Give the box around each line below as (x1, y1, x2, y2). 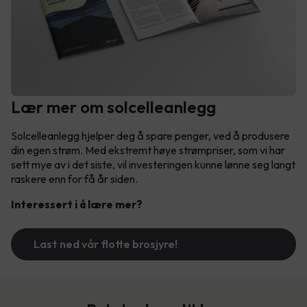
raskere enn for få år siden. (11, 171, 140, 186)
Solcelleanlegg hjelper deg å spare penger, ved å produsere (11, 128, 290, 143)
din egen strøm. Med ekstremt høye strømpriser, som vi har (11, 143, 285, 157)
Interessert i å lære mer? (11, 197, 143, 211)
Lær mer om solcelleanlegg (11, 96, 216, 117)
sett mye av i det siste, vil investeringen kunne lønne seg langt (11, 157, 295, 171)
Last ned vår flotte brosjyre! (34, 236, 177, 251)
